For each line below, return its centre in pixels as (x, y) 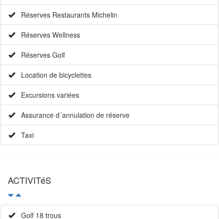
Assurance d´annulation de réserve (72, 115)
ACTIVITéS (30, 180)
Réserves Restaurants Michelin (66, 15)
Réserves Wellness (48, 35)
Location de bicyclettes (53, 75)
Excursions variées (47, 95)
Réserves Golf (40, 55)
